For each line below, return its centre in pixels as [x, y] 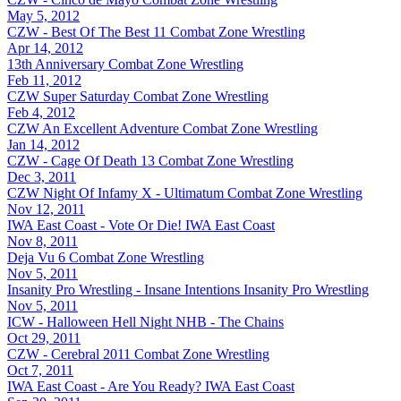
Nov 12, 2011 [46, 209]
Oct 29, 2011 [44, 337]
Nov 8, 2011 [43, 241]
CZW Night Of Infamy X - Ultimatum [115, 192]
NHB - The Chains [230, 321]
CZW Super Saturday [68, 96]
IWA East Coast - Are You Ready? [104, 386]
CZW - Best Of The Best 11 [87, 31]
